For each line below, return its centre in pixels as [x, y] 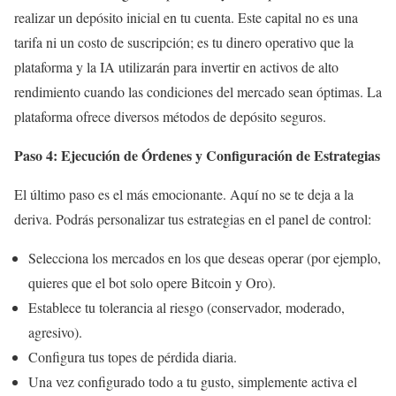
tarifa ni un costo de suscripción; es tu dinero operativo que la [184, 42]
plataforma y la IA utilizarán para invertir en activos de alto [176, 67]
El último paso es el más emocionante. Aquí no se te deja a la [184, 194]
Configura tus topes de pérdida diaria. [133, 357]
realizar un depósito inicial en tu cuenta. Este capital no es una [186, 18]
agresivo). [55, 332]
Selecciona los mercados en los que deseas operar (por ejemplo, [205, 258]
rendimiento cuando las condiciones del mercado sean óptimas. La [198, 92]
